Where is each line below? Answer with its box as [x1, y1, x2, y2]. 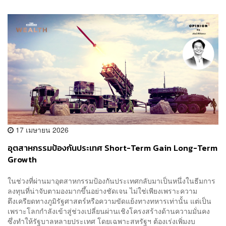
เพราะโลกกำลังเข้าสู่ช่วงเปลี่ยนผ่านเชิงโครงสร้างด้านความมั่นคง [8, 205, 210, 216]
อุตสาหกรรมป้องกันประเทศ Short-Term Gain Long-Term [8, 142, 217, 155]
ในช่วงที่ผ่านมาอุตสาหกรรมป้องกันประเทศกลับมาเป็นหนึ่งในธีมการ [8, 175, 215, 186]
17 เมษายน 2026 [14, 125, 69, 135]
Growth [8, 153, 37, 166]
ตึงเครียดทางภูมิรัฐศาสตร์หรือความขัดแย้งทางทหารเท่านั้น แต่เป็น [8, 195, 211, 206]
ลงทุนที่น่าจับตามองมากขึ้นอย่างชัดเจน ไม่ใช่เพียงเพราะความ [8, 185, 197, 196]
